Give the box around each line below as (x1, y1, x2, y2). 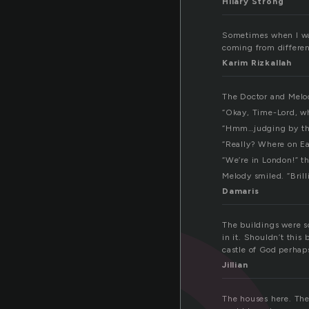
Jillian (222, 260, 248, 270)
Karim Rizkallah (222, 58, 292, 68)
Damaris (222, 186, 259, 197)
